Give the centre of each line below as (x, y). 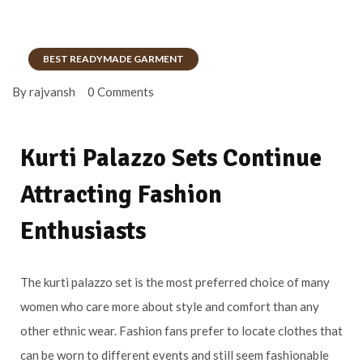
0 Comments (121, 91)
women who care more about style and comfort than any (170, 306)
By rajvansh (44, 91)
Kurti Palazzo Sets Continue (171, 158)
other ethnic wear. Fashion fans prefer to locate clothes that (181, 330)
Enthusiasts (83, 231)
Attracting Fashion (121, 194)
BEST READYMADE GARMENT (113, 59)
